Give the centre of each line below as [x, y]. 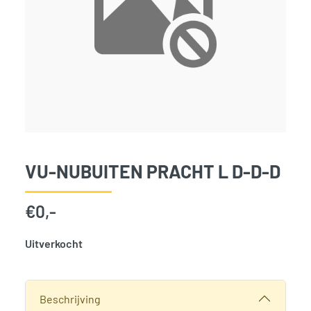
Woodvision [107, 287]
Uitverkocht [54, 244]
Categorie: [51, 287]
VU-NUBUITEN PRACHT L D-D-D [153, 171]
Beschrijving [70, 299]
